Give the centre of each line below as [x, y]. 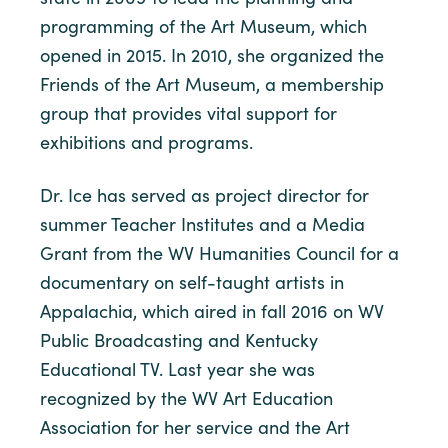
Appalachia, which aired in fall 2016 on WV [212, 311]
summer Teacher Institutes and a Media [202, 224]
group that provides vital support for [188, 113]
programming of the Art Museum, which [203, 26]
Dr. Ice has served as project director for [204, 195]
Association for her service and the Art [195, 427]
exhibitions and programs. [146, 142]
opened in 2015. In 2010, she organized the [212, 55]
